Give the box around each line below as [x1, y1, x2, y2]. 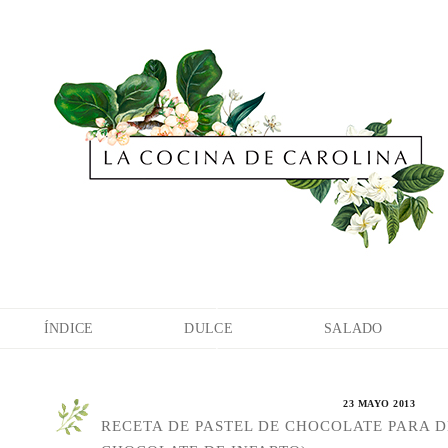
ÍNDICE [43, 321, 94, 336]
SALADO [323, 321, 383, 336]
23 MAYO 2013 [343, 398, 415, 409]
